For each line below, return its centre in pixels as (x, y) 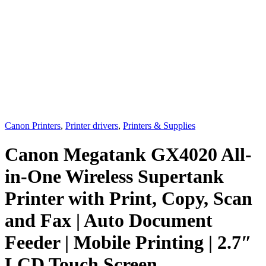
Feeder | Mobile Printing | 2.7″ (128, 243)
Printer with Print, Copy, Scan (129, 199)
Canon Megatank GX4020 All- (128, 155)
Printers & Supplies (159, 126)
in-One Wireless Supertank (114, 177)
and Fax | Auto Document (109, 221)
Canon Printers (33, 126)
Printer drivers (92, 126)
